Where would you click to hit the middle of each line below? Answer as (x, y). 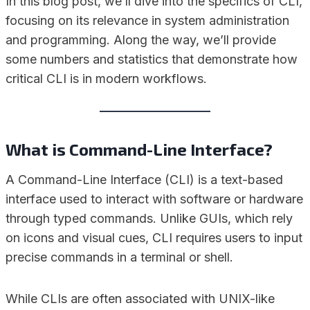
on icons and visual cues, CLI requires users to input (154, 238)
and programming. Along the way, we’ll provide (141, 40)
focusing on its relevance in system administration (147, 21)
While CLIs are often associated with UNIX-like (140, 299)
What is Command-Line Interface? (139, 149)
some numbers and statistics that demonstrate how (152, 60)
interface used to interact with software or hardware (154, 199)
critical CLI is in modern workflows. (106, 79)
